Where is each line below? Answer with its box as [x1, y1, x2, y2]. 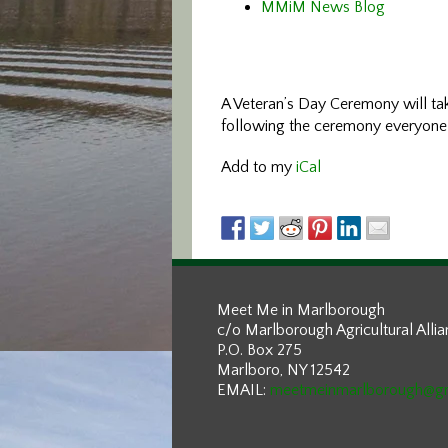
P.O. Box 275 [217, 341, 302, 359]
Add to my [221, 158, 296, 176]
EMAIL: [217, 381, 270, 399]
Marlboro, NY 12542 [217, 361, 350, 379]
